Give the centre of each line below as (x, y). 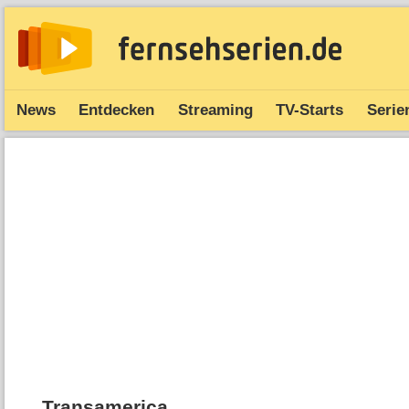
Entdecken (117, 110)
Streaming (215, 110)
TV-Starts (310, 110)
